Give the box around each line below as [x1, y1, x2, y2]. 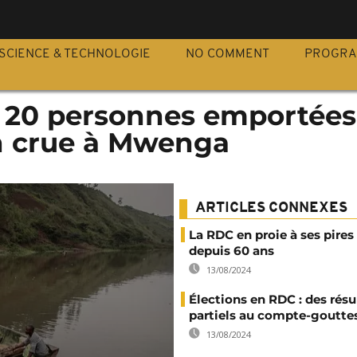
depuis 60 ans [189, 243, 274, 258]
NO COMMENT [186, 48, 269, 61]
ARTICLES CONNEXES [195, 201, 347, 216]
